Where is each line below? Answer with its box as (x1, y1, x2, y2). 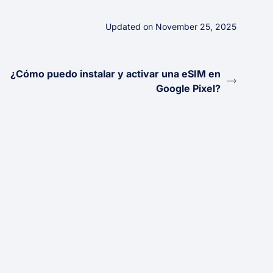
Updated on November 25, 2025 (105, 21, 236, 32)
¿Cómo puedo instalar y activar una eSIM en (10, 67, 221, 80)
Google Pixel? (156, 82, 221, 94)
